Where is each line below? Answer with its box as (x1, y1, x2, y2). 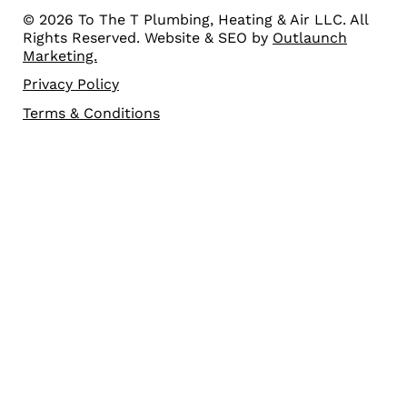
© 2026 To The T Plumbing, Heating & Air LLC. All (23, 10, 368, 28)
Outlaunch (273, 28, 347, 46)
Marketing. (23, 46, 97, 65)
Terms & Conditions (23, 104, 160, 122)
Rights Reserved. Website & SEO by (23, 28, 273, 46)
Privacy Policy (23, 75, 119, 94)
